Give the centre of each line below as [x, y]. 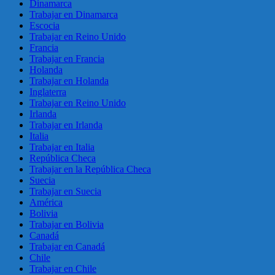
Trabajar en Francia [67, 58]
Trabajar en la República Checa [90, 169]
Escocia [45, 25]
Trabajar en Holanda [69, 80]
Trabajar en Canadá [67, 246]
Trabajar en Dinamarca [74, 14]
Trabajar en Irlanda [66, 125]
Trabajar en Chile [63, 268]
